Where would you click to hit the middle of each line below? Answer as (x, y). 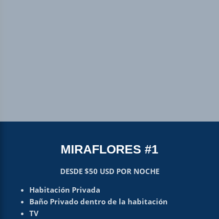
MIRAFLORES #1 (109, 149)
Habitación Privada (65, 189)
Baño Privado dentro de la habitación (98, 201)
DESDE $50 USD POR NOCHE (109, 171)
